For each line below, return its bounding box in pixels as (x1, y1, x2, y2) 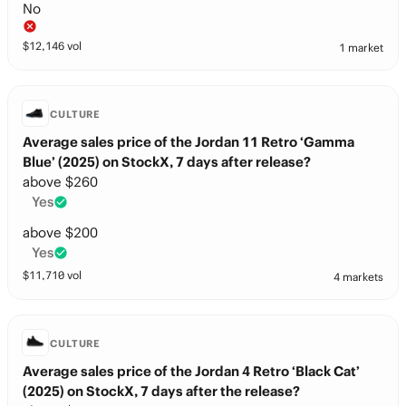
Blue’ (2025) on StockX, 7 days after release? (23, 153, 311, 170)
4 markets (333, 270, 383, 284)
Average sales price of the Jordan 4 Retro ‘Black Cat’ (23, 362, 360, 380)
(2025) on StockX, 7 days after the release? (23, 382, 300, 400)
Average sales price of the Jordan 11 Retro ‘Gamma (23, 133, 354, 150)
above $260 (23, 173, 98, 190)
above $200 (23, 224, 98, 241)
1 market (339, 41, 383, 54)
